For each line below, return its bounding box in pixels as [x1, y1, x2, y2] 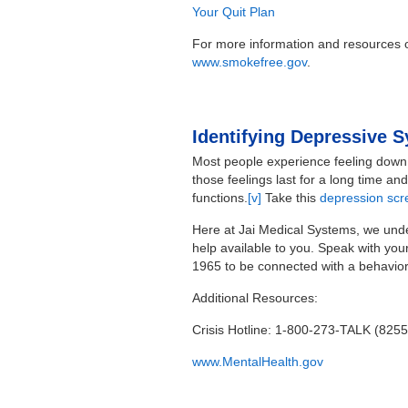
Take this [261, 190, 321, 206]
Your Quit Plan [192, 5, 276, 20]
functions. [192, 190, 249, 206]
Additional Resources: [192, 291, 319, 306]
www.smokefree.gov [192, 55, 308, 70]
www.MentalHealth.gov [192, 354, 324, 370]
